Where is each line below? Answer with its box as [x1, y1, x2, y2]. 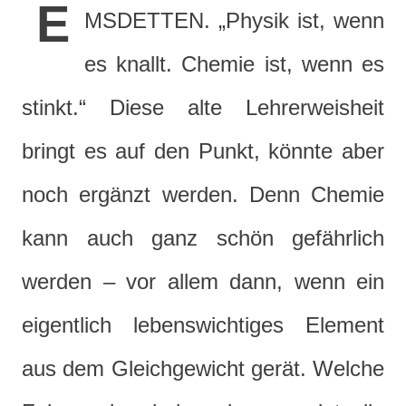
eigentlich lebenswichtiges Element [22, 313, 384, 338]
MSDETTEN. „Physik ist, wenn [84, 8, 384, 34]
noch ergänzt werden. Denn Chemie [22, 182, 384, 208]
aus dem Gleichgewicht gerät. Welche [22, 356, 384, 382]
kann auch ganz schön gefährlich [22, 226, 384, 251]
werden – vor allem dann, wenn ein [22, 269, 384, 295]
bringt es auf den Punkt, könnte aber [22, 139, 384, 164]
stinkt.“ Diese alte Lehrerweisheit [22, 95, 384, 121]
